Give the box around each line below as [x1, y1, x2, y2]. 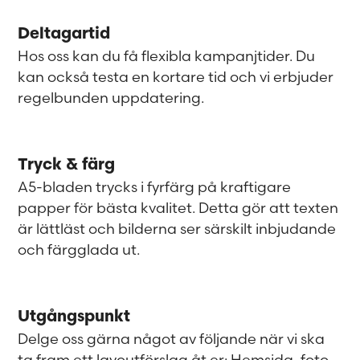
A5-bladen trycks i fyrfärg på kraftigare [18, 177, 292, 196]
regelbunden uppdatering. [18, 88, 205, 107]
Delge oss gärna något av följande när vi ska [18, 329, 325, 348]
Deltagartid [18, 26, 111, 43]
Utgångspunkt [18, 309, 131, 325]
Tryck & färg [18, 157, 116, 174]
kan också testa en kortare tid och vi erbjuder [18, 67, 334, 86]
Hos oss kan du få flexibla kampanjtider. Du [18, 46, 316, 65]
